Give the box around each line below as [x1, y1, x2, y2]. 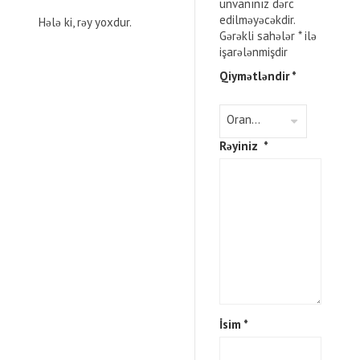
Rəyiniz [219, 138, 264, 153]
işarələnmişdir [219, 44, 288, 59]
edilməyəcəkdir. [219, 12, 295, 27]
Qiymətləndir [219, 68, 292, 84]
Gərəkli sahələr [219, 28, 298, 43]
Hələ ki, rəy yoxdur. [39, 14, 132, 30]
